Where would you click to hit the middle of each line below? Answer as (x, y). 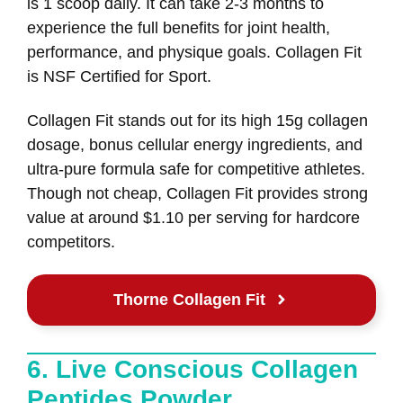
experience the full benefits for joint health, (179, 28)
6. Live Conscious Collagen (193, 369)
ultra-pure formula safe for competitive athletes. (196, 169)
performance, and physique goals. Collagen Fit (194, 53)
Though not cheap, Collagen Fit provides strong (197, 193)
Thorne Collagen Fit (189, 299)
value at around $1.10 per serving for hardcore (193, 217)
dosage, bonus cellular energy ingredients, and (195, 144)
